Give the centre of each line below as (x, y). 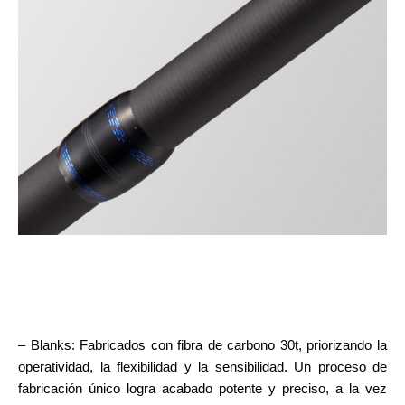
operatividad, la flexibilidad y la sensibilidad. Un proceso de (202, 366)
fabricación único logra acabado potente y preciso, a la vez (202, 388)
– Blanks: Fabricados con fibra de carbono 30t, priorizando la (202, 344)
